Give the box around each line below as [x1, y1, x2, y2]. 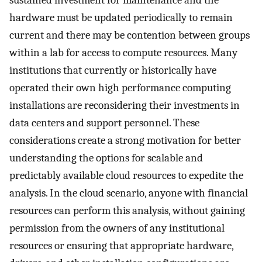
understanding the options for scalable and [9, 151, 203, 165]
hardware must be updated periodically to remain [9, 11, 233, 25]
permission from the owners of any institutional [9, 222, 225, 235]
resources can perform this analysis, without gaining [9, 204, 245, 218]
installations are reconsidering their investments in [9, 99, 240, 112]
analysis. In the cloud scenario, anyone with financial [9, 187, 248, 200]
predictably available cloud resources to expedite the [9, 169, 243, 182]
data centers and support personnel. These [9, 116, 199, 130]
